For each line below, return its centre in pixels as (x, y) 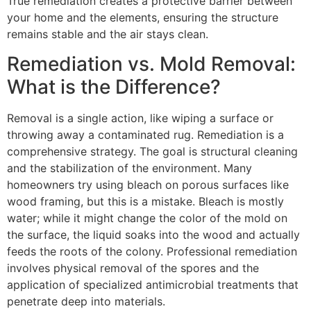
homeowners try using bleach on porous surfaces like (148, 184)
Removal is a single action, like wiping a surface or (140, 118)
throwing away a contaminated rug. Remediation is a (145, 134)
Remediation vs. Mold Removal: (151, 64)
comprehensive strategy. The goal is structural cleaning (152, 151)
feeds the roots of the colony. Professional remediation (152, 251)
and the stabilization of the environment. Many (129, 168)
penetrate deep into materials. (86, 301)
